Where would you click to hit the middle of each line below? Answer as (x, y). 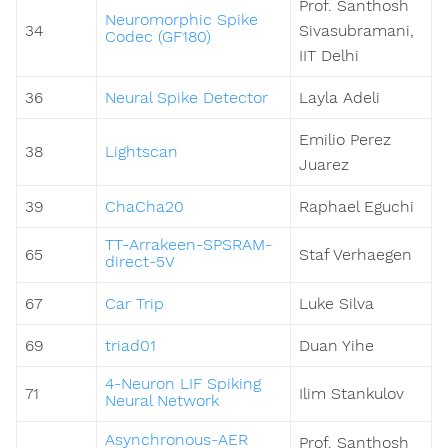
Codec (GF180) (158, 37)
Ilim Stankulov (351, 394)
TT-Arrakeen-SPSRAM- (188, 245)
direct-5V (140, 262)
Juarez (324, 165)
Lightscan (141, 152)
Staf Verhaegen (355, 255)
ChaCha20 (144, 207)
